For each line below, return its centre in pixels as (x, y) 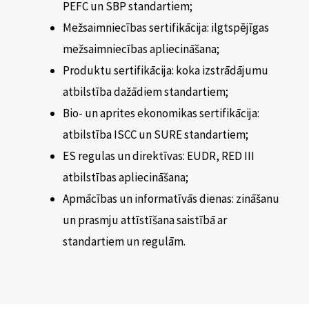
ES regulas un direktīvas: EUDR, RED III (159, 156)
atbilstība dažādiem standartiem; (146, 91)
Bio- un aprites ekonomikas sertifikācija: (161, 113)
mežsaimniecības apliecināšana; (141, 49)
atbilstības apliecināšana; (126, 177)
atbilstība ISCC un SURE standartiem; (156, 134)
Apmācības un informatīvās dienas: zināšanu (171, 198)
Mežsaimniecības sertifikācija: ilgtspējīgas (166, 27)
